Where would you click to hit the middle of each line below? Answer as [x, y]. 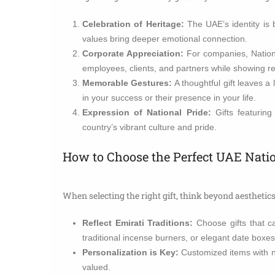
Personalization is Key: [131, 252]
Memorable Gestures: [127, 83]
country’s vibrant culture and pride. [149, 127]
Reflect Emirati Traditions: [138, 223]
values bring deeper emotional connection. [165, 38]
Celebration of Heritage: [133, 24]
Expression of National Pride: [147, 112]
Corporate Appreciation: [133, 53]
